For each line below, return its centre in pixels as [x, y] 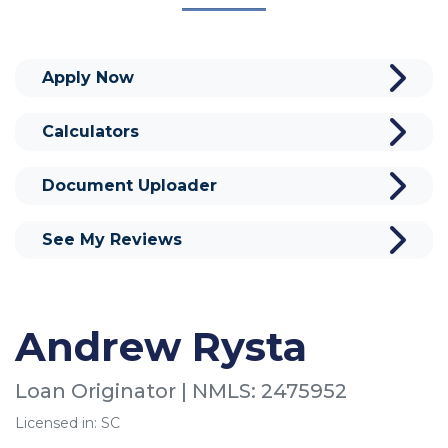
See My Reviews [112, 239]
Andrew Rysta [161, 346]
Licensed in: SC [67, 422]
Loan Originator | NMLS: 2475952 [181, 390]
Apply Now [88, 77]
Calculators [90, 131]
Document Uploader [129, 185]
